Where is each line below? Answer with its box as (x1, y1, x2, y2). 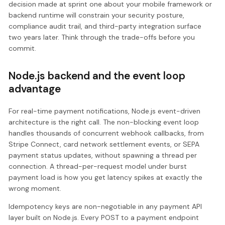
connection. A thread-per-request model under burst (9, 162, 187, 171)
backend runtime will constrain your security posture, (9, 10, 185, 20)
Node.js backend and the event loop (9, 68, 186, 82)
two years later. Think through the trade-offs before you (9, 32, 195, 42)
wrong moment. (9, 184, 62, 193)
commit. (9, 43, 37, 53)
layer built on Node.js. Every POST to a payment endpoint (9, 213, 199, 222)
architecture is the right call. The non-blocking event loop (9, 118, 199, 127)
